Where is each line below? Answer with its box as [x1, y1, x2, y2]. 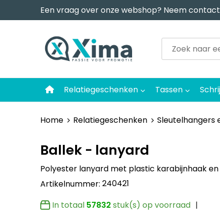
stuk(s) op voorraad [110, 199, 191, 211]
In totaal [52, 199, 86, 211]
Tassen [155, 83, 183, 95]
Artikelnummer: [40, 178, 102, 190]
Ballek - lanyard [40, 140, 149, 159]
